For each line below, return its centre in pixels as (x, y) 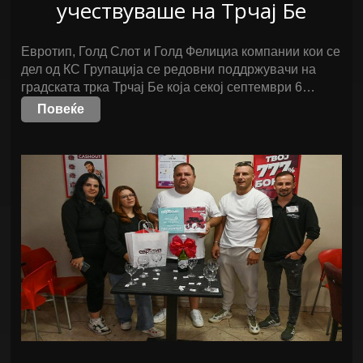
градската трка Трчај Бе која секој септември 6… (169, 87)
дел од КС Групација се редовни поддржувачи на (169, 69)
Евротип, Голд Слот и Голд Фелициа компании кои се (181, 51)
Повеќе (61, 109)
